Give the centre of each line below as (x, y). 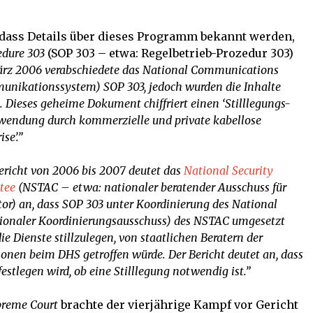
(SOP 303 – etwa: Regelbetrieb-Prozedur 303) (169, 53)
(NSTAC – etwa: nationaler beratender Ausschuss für (152, 188)
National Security (228, 171)
